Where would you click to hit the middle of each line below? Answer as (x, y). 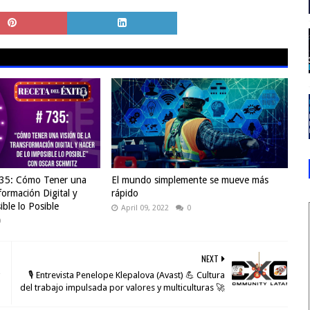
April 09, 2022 (145, 208)
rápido (125, 193)
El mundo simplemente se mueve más (190, 180)
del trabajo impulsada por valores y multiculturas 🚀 (122, 288)
